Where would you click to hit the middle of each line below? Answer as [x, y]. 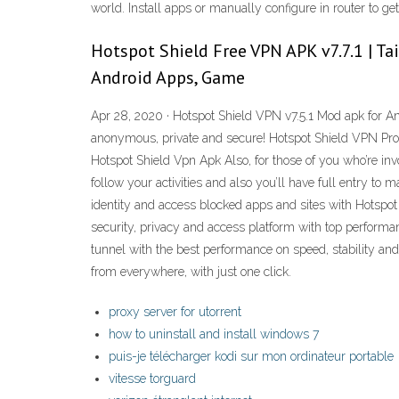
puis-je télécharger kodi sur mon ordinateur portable [251, 357]
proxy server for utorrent [175, 312]
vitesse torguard [152, 379]
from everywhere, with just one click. [191, 272]
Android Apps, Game [168, 78]
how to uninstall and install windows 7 [214, 334]
